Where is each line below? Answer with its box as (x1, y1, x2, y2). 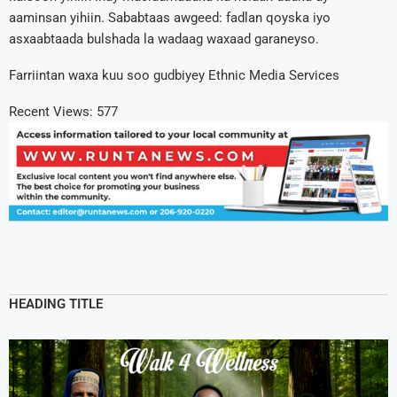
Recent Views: (9, 104, 93, 121)
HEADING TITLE (9, 295, 103, 312)
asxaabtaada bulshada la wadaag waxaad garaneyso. (9, 31, 319, 48)
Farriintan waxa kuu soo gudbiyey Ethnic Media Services (9, 67, 339, 84)
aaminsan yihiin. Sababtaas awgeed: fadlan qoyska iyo (9, 10, 331, 27)
